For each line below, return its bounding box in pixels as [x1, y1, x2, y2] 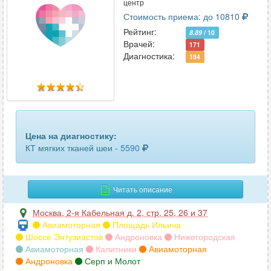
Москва [33, 206, 62, 218]
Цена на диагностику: [25, 129, 117, 142]
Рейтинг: [123, 25, 157, 38]
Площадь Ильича [110, 218, 181, 230]
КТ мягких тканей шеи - [25, 142, 120, 154]
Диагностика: [123, 50, 175, 62]
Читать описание [111, 184, 172, 194]
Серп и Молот [82, 255, 140, 267]
